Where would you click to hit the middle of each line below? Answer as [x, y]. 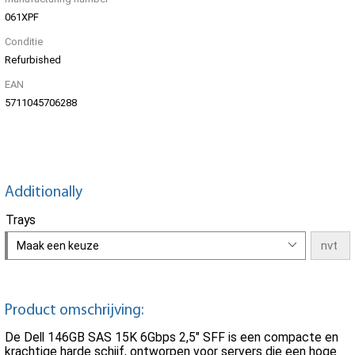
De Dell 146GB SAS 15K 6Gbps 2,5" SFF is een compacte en [172, 338]
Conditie [24, 42]
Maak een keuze [58, 245]
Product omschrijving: [74, 310]
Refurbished [33, 60]
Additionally [44, 192]
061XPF [22, 17]
